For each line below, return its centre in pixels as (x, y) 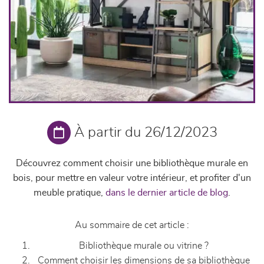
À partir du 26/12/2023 (146, 133)
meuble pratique (67, 193)
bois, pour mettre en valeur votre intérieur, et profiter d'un (132, 178)
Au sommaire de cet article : (132, 225)
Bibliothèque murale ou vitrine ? (144, 246)
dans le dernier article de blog (167, 193)
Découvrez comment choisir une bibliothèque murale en (132, 163)
